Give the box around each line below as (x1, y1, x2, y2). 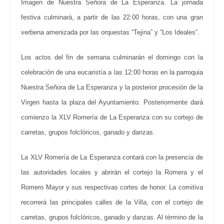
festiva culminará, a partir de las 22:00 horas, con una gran (21, 13, 203, 21)
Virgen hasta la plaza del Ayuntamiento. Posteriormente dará (21, 98, 203, 106)
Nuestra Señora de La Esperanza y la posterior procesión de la (21, 83, 203, 91)
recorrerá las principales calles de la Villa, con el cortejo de (21, 198, 203, 206)
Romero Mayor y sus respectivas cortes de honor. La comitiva (21, 183, 203, 191)
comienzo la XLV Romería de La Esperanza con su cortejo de (21, 113, 203, 121)
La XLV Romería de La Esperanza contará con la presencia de (21, 153, 203, 161)
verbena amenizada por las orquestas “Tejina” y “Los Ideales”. (21, 28, 200, 36)
